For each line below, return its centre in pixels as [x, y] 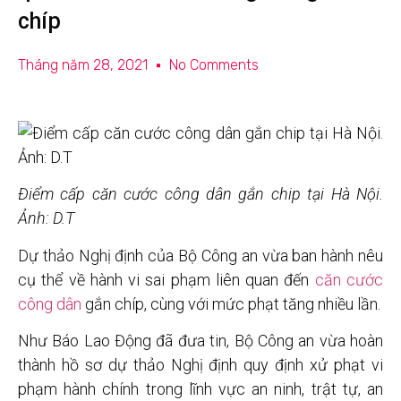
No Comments [214, 65]
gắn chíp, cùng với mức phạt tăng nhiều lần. [231, 303]
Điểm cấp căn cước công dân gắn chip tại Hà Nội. [200, 194]
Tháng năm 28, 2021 [83, 65]
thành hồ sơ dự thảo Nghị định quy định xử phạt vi [200, 365]
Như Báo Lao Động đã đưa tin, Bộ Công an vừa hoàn [200, 341]
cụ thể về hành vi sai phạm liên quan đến [166, 279]
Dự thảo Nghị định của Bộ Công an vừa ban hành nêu [200, 255]
